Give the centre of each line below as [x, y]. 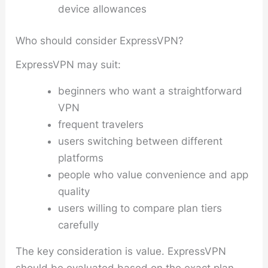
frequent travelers [101, 124]
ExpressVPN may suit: [68, 64]
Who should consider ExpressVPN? [100, 40]
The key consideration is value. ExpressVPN [121, 251]
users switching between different [141, 141]
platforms [81, 158]
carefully [79, 225]
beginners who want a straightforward [150, 91]
